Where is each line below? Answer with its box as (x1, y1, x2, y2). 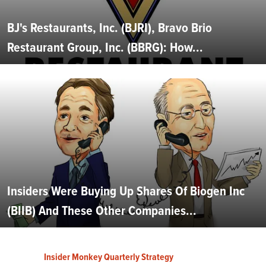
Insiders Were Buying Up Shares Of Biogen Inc (7, 180, 245, 201)
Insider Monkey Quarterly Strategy (44, 249, 173, 264)
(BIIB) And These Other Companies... (7, 200, 197, 220)
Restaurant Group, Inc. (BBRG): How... (7, 37, 203, 58)
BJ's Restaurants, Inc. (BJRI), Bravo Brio (7, 18, 212, 38)
